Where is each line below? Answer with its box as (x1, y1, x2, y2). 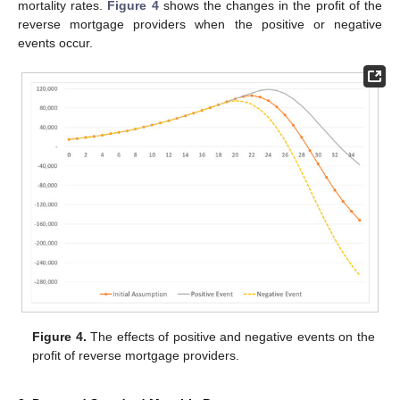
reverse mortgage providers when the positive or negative (18, 16, 382, 31)
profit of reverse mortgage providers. (32, 348, 240, 363)
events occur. (18, 35, 93, 50)
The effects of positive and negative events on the (86, 329, 375, 345)
